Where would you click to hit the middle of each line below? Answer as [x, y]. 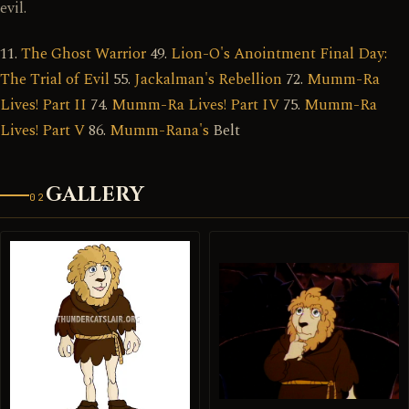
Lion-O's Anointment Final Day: [279, 54]
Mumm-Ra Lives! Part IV [195, 105]
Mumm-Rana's [159, 131]
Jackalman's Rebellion [208, 80]
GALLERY [94, 195]
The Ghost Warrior [84, 54]
